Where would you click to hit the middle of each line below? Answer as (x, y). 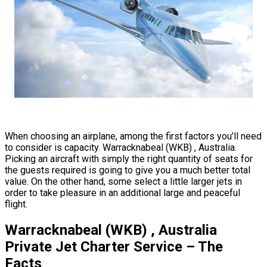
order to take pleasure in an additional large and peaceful (122, 193)
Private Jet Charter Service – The (114, 247)
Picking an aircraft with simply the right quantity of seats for (129, 159)
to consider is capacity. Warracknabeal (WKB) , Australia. (122, 148)
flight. (16, 204)
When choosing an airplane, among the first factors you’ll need (133, 136)
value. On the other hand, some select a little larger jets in (123, 182)
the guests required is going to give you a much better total (128, 170)
